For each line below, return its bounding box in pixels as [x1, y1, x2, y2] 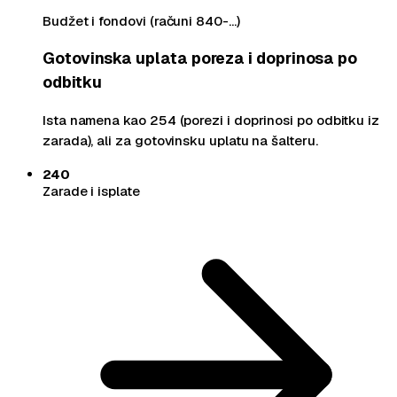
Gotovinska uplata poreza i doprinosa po [43, 48, 358, 69]
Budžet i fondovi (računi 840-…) [43, 12, 240, 29]
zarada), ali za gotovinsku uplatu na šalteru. [43, 131, 318, 149]
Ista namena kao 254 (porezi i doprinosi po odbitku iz [43, 111, 380, 128]
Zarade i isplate [43, 182, 140, 199]
